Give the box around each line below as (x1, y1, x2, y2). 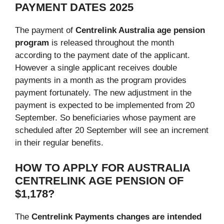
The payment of (15, 25, 75, 35)
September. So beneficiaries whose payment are (15, 112, 195, 122)
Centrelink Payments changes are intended (29, 212, 201, 222)
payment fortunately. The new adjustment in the (15, 87, 191, 97)
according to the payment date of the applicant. (15, 50, 190, 60)
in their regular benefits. (15, 137, 103, 147)
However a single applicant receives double (15, 62, 177, 72)
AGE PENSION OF (88, 174, 183, 187)
